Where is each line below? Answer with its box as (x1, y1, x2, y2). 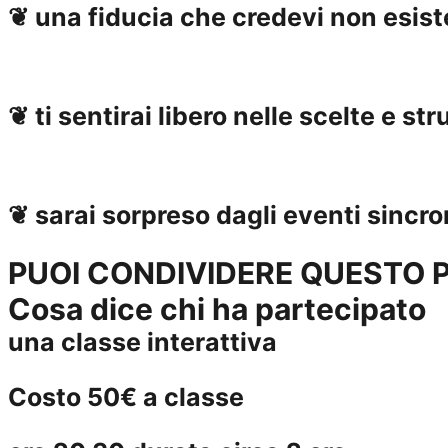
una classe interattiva (8, 327, 277, 357)
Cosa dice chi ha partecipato (8, 291, 426, 327)
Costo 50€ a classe (8, 382, 244, 412)
